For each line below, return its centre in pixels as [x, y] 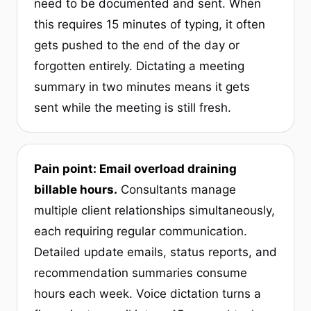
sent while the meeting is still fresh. [133, 107]
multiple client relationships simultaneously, [154, 210]
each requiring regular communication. [141, 231]
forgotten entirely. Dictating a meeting [139, 66]
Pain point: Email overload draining [135, 168]
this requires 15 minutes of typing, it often [150, 24]
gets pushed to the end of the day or [137, 45]
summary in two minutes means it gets [142, 86]
